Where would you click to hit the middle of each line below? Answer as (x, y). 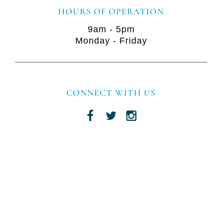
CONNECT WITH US (111, 93)
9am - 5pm (111, 29)
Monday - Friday (111, 41)
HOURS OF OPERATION (111, 12)
